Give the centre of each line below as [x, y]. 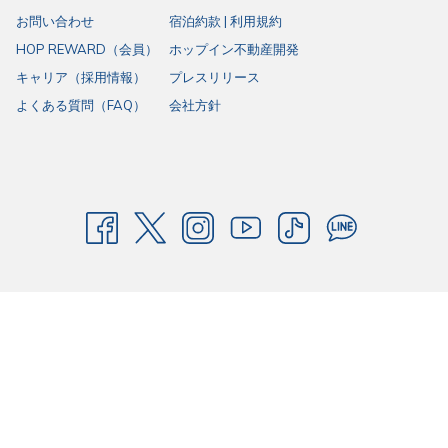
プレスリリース [214, 76]
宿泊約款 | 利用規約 [225, 20]
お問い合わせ [55, 20]
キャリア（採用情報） [81, 76]
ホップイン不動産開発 [234, 48]
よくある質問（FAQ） [81, 104]
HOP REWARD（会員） [87, 48]
